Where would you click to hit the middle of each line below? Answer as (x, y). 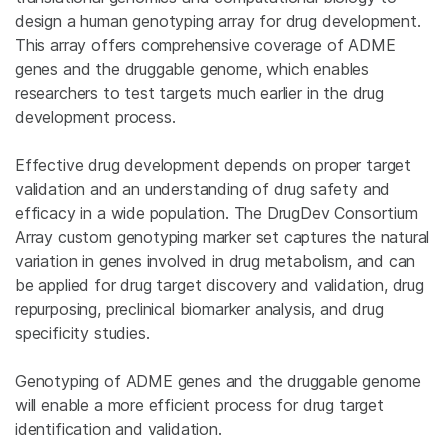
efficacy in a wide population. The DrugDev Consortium (216, 213)
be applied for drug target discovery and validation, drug (219, 285)
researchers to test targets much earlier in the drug (199, 93)
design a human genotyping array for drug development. (218, 21)
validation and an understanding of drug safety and (203, 189)
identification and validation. (118, 429)
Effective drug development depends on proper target (213, 165)
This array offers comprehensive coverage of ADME (205, 45)
